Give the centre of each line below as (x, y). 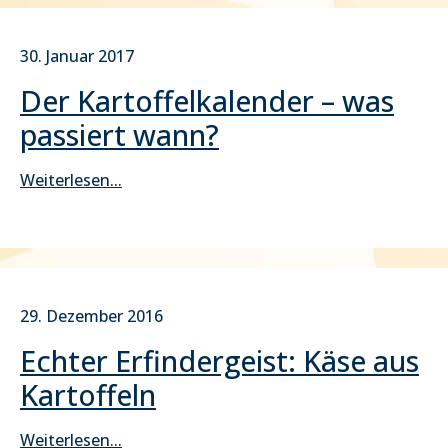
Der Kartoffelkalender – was (207, 100)
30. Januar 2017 (77, 56)
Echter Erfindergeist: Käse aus (219, 360)
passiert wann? (119, 134)
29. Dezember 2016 (91, 316)
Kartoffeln (88, 394)
